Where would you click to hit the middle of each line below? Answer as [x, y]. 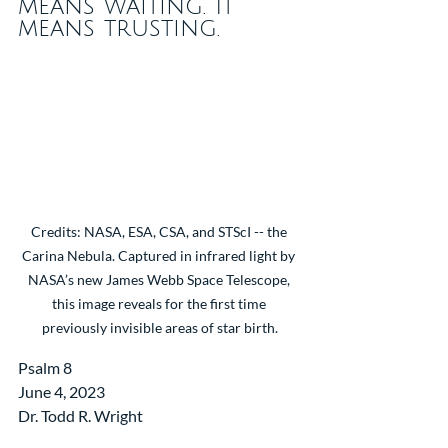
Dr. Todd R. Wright [80, 415]
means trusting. [119, 28]
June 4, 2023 [63, 391]
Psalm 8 [45, 367]
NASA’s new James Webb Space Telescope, [160, 279]
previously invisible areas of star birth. [160, 327]
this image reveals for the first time [160, 303]
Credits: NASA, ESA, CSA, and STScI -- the [160, 231]
